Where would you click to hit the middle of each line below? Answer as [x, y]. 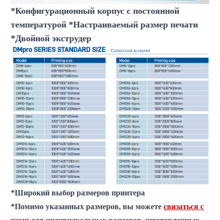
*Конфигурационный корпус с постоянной [95, 11]
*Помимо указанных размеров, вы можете [87, 206]
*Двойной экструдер [51, 38]
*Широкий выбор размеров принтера [78, 192]
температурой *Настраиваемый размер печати [105, 24]
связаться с [184, 206]
